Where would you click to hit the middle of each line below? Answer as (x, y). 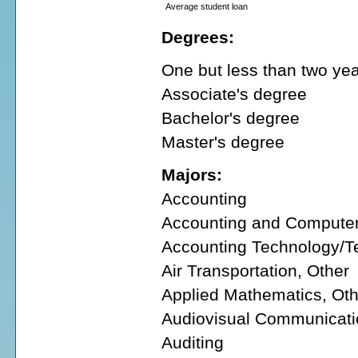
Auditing (193, 342)
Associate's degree (234, 93)
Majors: (192, 174)
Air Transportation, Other (255, 270)
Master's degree (223, 141)
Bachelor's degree (231, 117)
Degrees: (198, 37)
